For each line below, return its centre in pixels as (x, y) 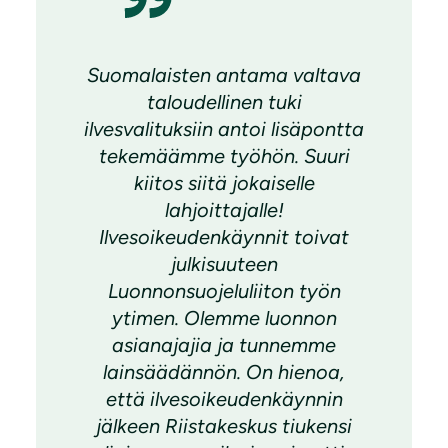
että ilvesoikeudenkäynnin (224, 399)
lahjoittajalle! (224, 210)
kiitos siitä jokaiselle (224, 183)
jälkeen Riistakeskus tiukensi (224, 426)
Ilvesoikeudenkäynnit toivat (224, 237)
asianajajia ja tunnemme (224, 345)
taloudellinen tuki (224, 102)
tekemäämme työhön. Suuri (224, 156)
